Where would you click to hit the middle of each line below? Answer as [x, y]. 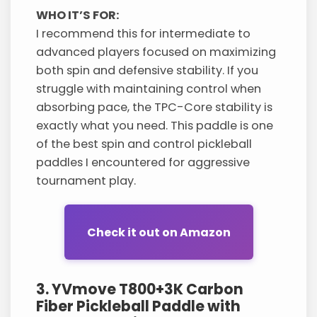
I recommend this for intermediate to [144, 34]
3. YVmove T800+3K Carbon [140, 289]
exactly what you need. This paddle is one [155, 126]
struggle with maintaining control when [149, 89]
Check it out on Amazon [158, 232]
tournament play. [86, 181]
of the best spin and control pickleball [144, 144]
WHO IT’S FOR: [78, 16]
